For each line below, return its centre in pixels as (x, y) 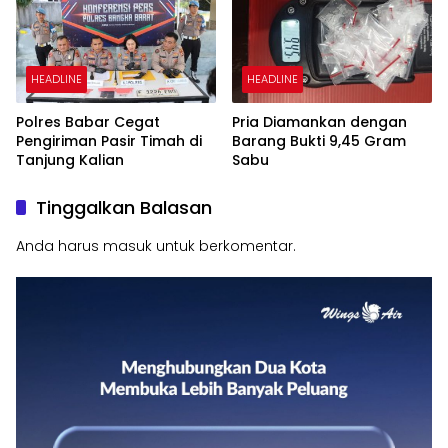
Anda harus (59, 246)
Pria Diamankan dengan (319, 122)
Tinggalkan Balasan (124, 208)
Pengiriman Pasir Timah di (109, 141)
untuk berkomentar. (224, 246)
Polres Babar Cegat (88, 122)
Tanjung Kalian (70, 160)
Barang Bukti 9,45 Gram (319, 141)
